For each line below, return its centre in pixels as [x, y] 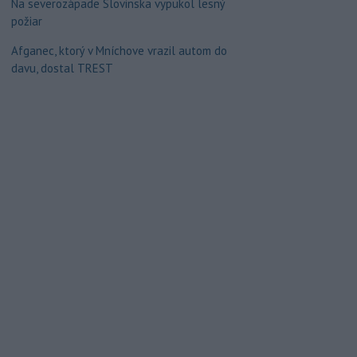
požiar [26, 21]
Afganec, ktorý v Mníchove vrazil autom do [119, 51]
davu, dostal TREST [62, 68]
